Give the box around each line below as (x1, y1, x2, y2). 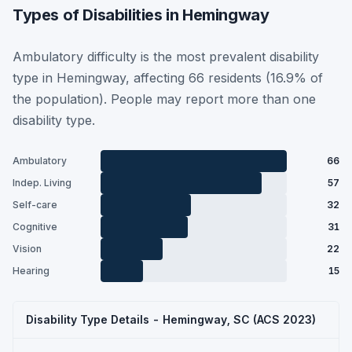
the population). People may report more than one (13, 90, 316, 107)
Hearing (13, 265, 49, 277)
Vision (13, 243, 42, 255)
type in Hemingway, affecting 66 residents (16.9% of (13, 69, 323, 86)
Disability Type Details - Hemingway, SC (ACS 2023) (26, 312, 316, 326)
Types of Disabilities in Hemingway (13, 5, 269, 24)
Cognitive (13, 221, 57, 233)
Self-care (13, 199, 57, 211)
